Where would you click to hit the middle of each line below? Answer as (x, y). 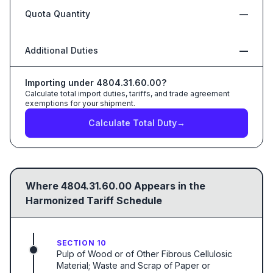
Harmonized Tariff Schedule (94, 200)
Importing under (61, 83)
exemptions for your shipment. (80, 103)
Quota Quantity (58, 14)
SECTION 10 (82, 243)
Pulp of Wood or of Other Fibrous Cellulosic (144, 254)
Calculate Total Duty (132, 123)
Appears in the (168, 186)
